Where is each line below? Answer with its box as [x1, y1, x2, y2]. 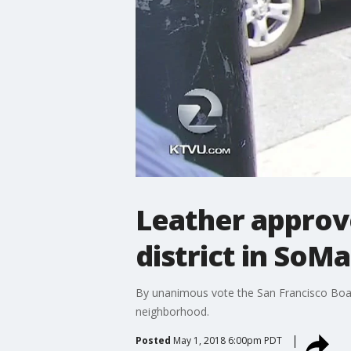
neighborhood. [135, 303, 209, 319]
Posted [135, 333, 171, 347]
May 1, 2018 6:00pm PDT [172, 333, 282, 347]
